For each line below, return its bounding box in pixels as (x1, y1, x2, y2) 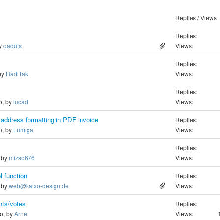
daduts (3, 41, 22, 50)
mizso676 (9, 153, 35, 162)
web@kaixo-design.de (9, 181, 69, 190)
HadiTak (6, 69, 28, 78)
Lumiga (13, 125, 33, 134)
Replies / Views (175, 13, 217, 22)
